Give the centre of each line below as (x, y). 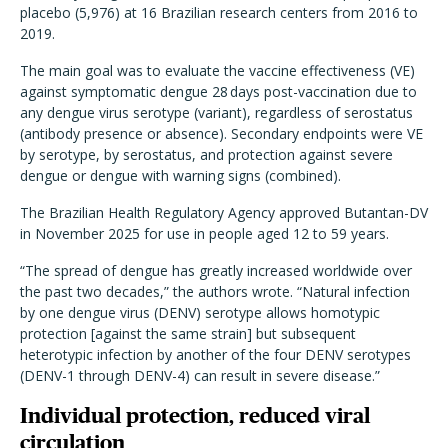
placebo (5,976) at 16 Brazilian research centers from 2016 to (219, 12)
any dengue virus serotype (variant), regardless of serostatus (216, 112)
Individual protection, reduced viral (195, 415)
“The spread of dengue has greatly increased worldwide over (216, 270)
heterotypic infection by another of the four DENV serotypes (215, 354)
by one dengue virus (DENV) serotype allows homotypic (200, 312)
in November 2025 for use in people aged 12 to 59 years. (206, 233)
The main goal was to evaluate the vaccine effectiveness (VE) (217, 70)
